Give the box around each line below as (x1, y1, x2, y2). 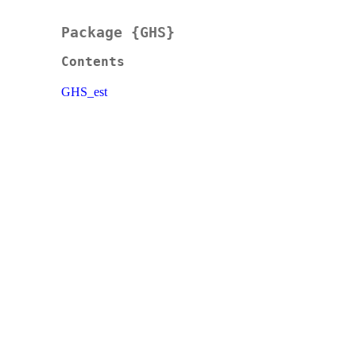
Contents (61, 55, 125, 70)
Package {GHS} (61, 24, 175, 41)
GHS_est (61, 85, 107, 99)
